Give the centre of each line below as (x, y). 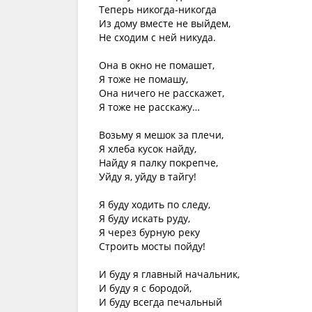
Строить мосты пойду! (152, 246)
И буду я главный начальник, (169, 274)
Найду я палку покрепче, (158, 163)
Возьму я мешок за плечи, (161, 135)
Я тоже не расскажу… (149, 107)
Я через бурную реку (149, 232)
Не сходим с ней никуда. (157, 37)
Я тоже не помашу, (143, 79)
